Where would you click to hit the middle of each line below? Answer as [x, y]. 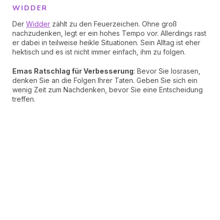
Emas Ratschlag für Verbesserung [73, 71]
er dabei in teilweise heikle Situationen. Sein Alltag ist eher [106, 42]
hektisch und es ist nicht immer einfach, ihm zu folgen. [99, 52]
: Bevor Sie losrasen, [167, 71]
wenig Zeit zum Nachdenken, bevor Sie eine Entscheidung [108, 90]
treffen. [24, 99]
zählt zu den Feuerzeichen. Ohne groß [113, 24]
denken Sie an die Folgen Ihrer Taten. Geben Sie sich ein [105, 80]
